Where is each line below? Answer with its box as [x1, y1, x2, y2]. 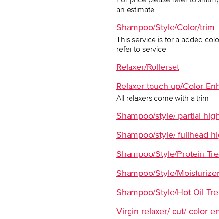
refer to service [116, 44, 166, 53]
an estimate [116, 5, 154, 14]
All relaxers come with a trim [116, 93, 209, 102]
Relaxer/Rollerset [116, 62, 179, 72]
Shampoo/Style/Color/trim [116, 22, 215, 32]
